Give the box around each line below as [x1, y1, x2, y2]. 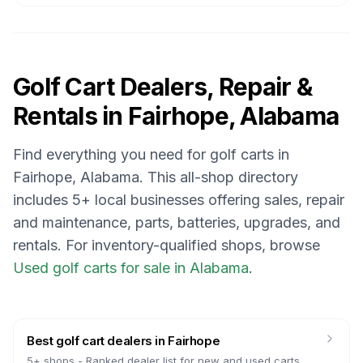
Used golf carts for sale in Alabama [13, 259, 249, 276]
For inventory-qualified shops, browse [66, 237, 320, 254]
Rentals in [13, 101, 128, 130]
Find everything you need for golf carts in [13, 146, 289, 163]
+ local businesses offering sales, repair [81, 191, 344, 208]
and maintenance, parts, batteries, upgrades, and [13, 214, 340, 231]
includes [13, 191, 72, 208]
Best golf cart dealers [27, 333, 152, 348]
